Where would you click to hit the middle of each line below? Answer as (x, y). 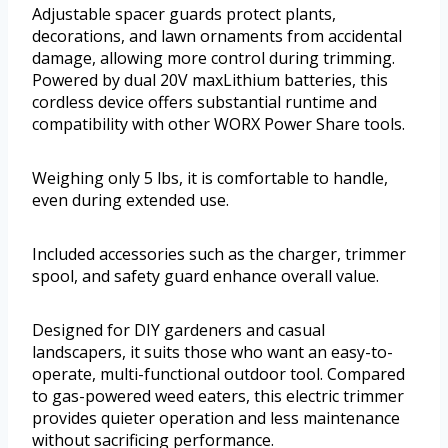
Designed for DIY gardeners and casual (178, 329)
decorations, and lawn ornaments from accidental (217, 35)
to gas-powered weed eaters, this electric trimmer (218, 395)
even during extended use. (130, 199)
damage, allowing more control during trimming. (213, 57)
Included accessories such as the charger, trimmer (219, 253)
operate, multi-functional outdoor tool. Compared (218, 373)
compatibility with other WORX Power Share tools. (218, 123)
